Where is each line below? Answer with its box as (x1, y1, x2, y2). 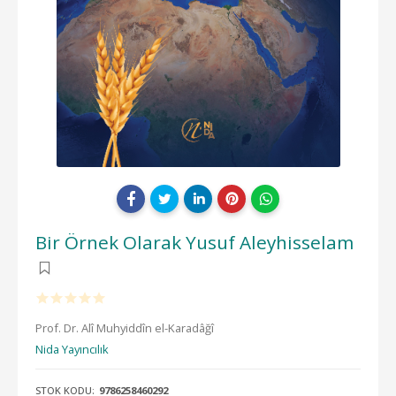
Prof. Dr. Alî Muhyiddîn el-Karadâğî (35, 319, 214, 336)
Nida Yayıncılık (35, 340, 109, 357)
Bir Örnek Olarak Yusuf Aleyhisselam (35, 229, 354, 255)
